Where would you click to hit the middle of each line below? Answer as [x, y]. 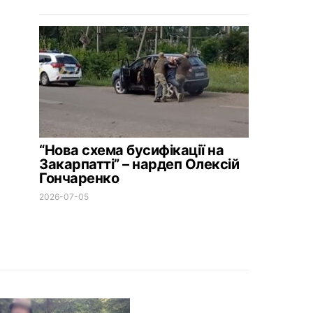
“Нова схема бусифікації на [131, 150]
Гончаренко [79, 178]
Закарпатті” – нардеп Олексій [139, 164]
